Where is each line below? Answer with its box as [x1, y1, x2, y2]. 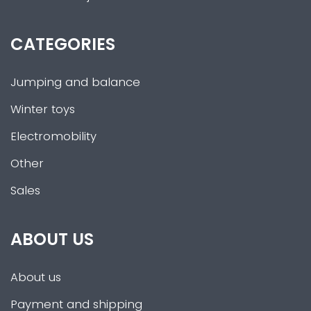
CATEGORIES [10, 33, 115, 56]
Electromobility [10, 128, 96, 144]
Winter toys [10, 101, 75, 117]
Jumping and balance [10, 74, 140, 90]
